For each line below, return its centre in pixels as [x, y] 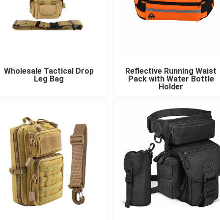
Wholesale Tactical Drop [49, 71]
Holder [171, 87]
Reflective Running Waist [171, 71]
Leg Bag [49, 79]
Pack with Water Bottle [171, 79]
